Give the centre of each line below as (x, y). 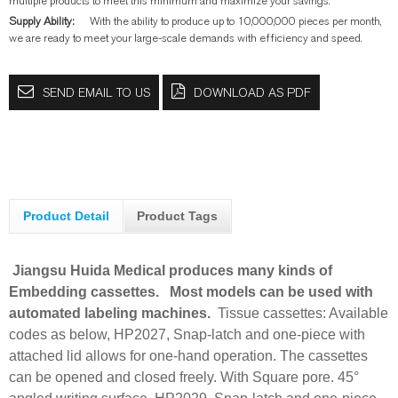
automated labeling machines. (110, 314)
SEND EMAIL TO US (96, 93)
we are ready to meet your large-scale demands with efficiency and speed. (185, 38)
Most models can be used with (271, 292)
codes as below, (60, 335)
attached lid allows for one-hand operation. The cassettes (188, 356)
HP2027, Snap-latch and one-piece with (238, 335)
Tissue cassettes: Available (301, 314)
